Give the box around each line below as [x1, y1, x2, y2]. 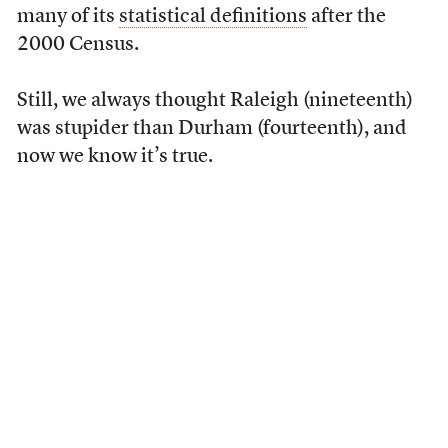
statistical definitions [118, 7, 307, 27]
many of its [16, 7, 119, 27]
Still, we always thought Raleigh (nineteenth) [16, 91, 413, 111]
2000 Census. [16, 35, 139, 55]
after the [306, 7, 386, 27]
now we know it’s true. [16, 147, 213, 167]
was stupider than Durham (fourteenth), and [16, 119, 407, 139]
